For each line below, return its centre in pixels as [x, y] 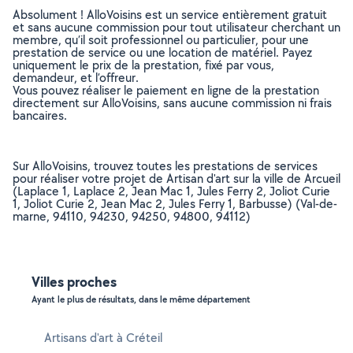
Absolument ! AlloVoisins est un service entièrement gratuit [170, 15]
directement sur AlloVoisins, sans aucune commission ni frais [172, 103]
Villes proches [74, 282]
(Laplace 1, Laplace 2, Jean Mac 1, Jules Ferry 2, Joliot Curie [171, 191]
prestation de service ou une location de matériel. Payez [162, 52]
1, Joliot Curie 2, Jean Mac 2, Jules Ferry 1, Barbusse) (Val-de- [175, 204]
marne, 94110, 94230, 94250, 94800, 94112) [132, 216]
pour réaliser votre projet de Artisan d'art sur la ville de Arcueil [176, 178]
